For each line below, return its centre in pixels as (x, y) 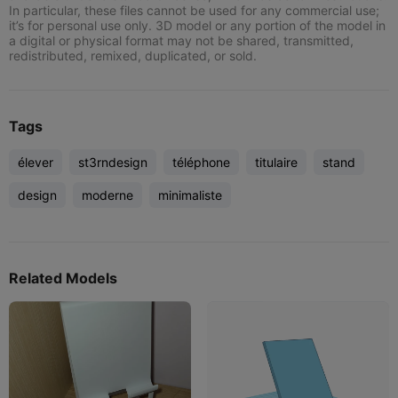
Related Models (63, 278)
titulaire (276, 162)
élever (36, 162)
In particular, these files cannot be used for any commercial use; (194, 10)
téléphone (201, 162)
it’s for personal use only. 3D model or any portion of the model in (197, 25)
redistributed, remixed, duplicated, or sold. (133, 55)
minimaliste (190, 195)
